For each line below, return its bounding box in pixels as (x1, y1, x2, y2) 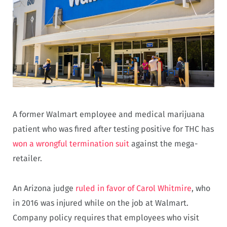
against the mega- (129, 139, 198, 149)
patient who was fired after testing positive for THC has (13, 124, 214, 134)
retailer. (13, 154, 42, 164)
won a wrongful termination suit (13, 139, 129, 149)
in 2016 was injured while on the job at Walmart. (13, 198, 188, 208)
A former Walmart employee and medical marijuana (13, 109, 205, 120)
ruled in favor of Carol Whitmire (73, 183, 192, 193)
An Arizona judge (13, 183, 73, 193)
